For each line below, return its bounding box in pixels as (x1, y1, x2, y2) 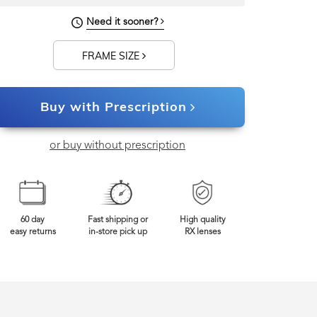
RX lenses (184, 228, 221, 236)
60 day (21, 216, 45, 224)
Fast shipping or (87, 216, 148, 224)
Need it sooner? (86, 17, 161, 27)
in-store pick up (88, 228, 147, 236)
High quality (179, 216, 226, 224)
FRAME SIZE (81, 50, 142, 62)
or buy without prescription (50, 140, 185, 151)
